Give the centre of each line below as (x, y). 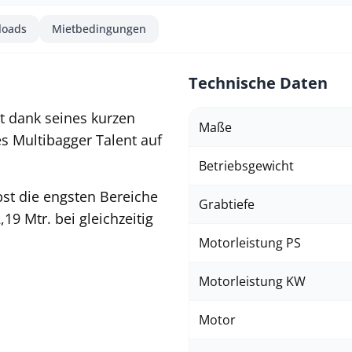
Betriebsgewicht (246, 166)
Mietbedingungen (99, 29)
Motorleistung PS (250, 243)
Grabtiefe (227, 204)
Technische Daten (258, 83)
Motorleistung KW (252, 281)
